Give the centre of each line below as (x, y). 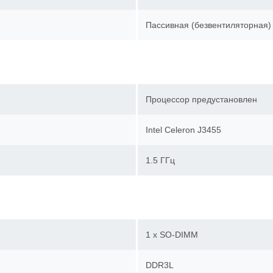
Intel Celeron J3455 (188, 130)
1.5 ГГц (165, 160)
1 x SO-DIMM (176, 235)
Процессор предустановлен (206, 99)
